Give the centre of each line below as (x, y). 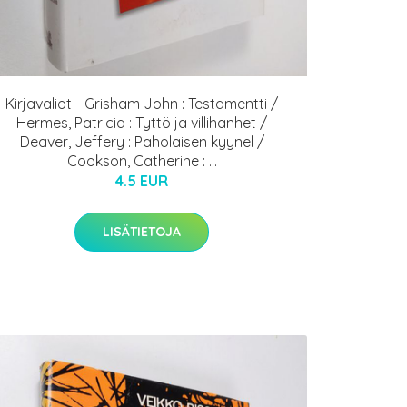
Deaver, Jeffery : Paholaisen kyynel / (142, 142)
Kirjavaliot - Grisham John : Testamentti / (142, 104)
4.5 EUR (142, 181)
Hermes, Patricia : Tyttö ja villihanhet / (142, 123)
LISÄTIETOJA (142, 232)
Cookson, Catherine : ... (142, 161)
